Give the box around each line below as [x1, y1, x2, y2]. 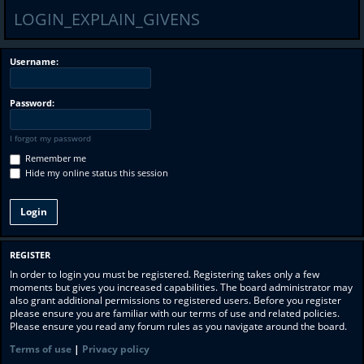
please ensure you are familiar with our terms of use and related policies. [10, 305, 340, 320]
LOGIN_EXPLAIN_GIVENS [14, 8, 200, 30]
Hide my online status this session [23, 166, 168, 179]
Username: [10, 55, 58, 67]
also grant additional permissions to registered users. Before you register [10, 292, 341, 307]
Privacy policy [82, 341, 149, 356]
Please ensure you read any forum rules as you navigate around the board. [10, 318, 347, 333]
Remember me [23, 152, 86, 164]
